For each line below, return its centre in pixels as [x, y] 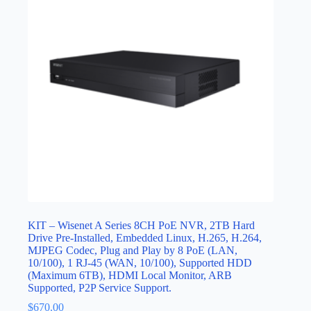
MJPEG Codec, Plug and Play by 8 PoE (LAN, [133, 250]
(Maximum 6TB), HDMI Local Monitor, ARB [130, 275]
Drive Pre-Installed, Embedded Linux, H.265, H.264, [145, 237]
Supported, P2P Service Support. [100, 287]
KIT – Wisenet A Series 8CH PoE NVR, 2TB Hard [141, 225]
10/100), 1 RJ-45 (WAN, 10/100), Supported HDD [140, 262]
